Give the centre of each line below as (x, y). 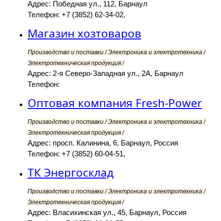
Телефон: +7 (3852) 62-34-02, (76, 15)
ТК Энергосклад (71, 173)
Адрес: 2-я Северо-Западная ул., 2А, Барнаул (106, 74)
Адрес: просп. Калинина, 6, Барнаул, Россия (103, 143)
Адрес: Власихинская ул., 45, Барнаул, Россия (107, 213)
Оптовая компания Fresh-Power (115, 103)
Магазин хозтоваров (84, 34)
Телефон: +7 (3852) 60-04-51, (76, 154)
